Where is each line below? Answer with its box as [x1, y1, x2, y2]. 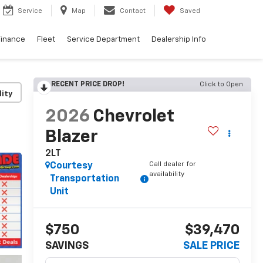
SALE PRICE [183, 241, 240, 252]
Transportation [49, 174, 119, 184]
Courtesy [49, 161, 93, 171]
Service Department [67, 36, 140, 44]
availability [149, 171, 184, 178]
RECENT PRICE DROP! [50, 81, 124, 88]
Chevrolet [92, 108, 174, 126]
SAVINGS [45, 241, 89, 252]
